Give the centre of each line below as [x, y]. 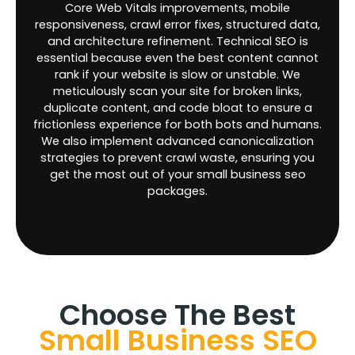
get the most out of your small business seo [177, 174]
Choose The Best [177, 315]
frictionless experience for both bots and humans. [177, 124]
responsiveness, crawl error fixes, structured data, [177, 24]
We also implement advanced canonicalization [177, 141]
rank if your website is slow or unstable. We [177, 74]
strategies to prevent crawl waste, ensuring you [177, 157]
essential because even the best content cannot [177, 57]
